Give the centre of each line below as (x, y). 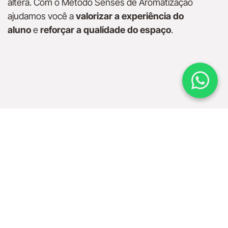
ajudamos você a (42, 16)
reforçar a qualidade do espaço (106, 30)
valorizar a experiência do (130, 16)
